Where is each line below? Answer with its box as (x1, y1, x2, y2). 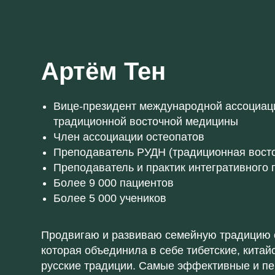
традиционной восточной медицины (53, 115, 239, 128)
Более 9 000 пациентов (53, 177, 174, 190)
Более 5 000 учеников (53, 192, 167, 205)
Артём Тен (41, 58, 166, 85)
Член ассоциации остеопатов (53, 131, 205, 144)
